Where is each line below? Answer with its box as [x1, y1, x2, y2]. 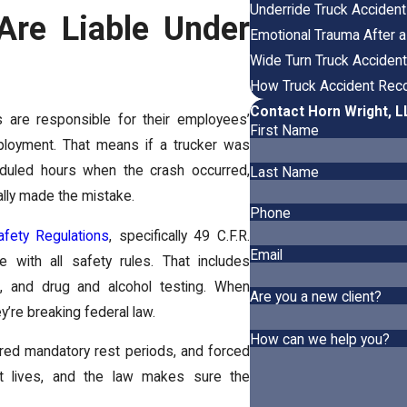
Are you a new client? [250, 288, 382, 305]
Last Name [250, 164, 319, 181]
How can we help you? [250, 331, 390, 348]
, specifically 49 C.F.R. [109, 227, 251, 244]
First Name [250, 122, 319, 139]
